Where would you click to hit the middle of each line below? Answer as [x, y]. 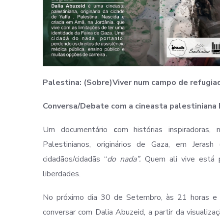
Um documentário [78, 129]
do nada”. [126, 159]
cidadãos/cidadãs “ [75, 159]
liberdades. [62, 174]
